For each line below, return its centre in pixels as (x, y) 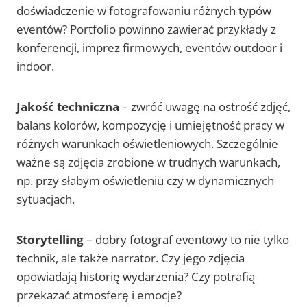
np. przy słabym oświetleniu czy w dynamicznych (145, 181)
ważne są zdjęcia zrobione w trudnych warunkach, (148, 162)
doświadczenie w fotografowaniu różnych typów (144, 11)
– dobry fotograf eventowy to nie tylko (186, 240)
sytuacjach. (46, 199)
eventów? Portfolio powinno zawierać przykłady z (146, 29)
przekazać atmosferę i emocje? (99, 295)
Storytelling (50, 240)
